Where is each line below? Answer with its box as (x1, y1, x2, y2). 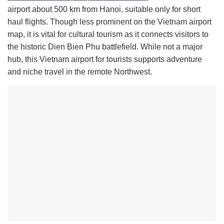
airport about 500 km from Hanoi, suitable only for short (7, 4, 200, 13)
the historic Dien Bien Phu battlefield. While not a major (7, 42, 202, 51)
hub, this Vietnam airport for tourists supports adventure (7, 54, 202, 63)
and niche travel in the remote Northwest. (7, 67, 152, 76)
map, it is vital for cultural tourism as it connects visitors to (7, 29, 208, 38)
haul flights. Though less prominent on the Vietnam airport (7, 17, 211, 26)
